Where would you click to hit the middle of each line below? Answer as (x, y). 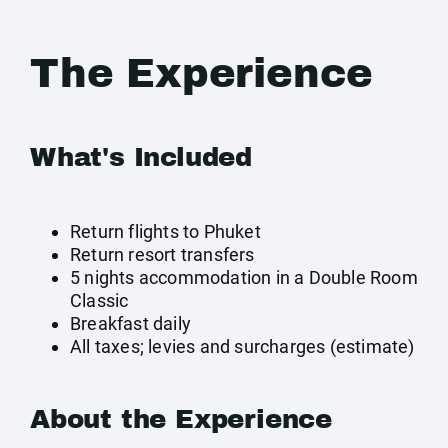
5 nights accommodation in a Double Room (244, 277)
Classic (99, 300)
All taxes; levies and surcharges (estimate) (242, 346)
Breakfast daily (130, 323)
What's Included (141, 157)
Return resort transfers (162, 254)
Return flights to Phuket (165, 231)
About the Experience (181, 419)
